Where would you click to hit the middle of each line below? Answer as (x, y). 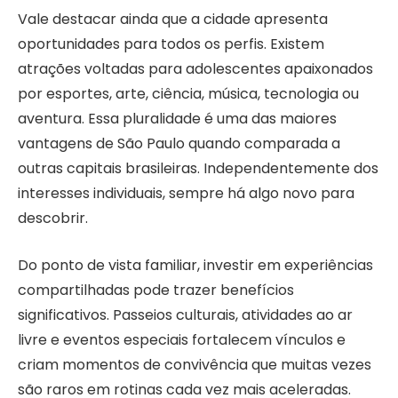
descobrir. (53, 219)
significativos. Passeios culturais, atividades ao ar (185, 314)
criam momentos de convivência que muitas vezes (195, 364)
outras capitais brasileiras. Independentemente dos (198, 169)
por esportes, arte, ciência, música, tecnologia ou (188, 94)
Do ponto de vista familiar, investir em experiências (195, 265)
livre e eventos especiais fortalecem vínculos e (182, 339)
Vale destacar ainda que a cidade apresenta (173, 20)
